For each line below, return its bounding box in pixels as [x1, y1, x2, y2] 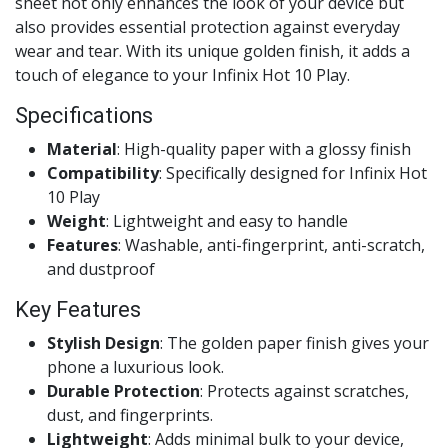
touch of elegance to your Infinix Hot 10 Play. [15, 64, 350, 86]
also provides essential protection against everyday [15, 16, 400, 38]
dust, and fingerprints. [47, 404, 213, 426]
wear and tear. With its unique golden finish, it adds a [15, 40, 410, 62]
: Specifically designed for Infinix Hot [159, 162, 427, 184]
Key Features [15, 297, 141, 322]
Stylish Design [47, 332, 160, 354]
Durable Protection [47, 380, 200, 402]
